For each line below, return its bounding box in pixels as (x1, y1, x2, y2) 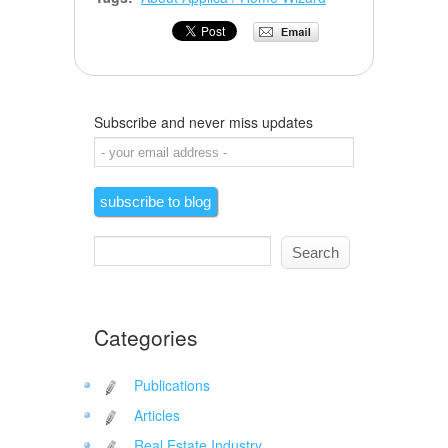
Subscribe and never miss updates (94, 112, 313, 133)
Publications (134, 375, 210, 396)
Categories (94, 322, 198, 353)
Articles (134, 405, 180, 426)
